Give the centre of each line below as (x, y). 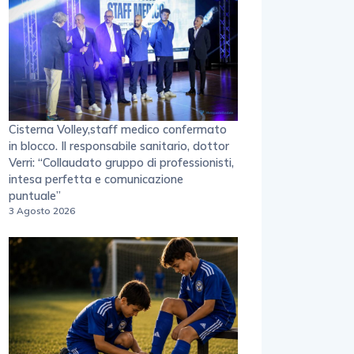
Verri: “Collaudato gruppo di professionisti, (121, 163)
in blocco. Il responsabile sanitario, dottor (119, 146)
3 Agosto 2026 (42, 211)
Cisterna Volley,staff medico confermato (118, 130)
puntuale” (35, 196)
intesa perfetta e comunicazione (96, 179)
